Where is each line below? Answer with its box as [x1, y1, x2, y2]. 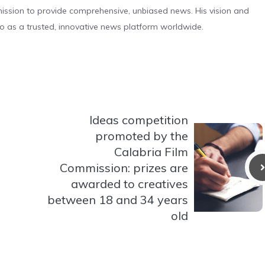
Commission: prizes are [60, 160, 188, 175]
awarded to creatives [71, 176, 188, 191]
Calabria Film [114, 144, 188, 159]
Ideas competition [89, 112, 188, 127]
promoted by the [95, 128, 188, 143]
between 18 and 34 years [47, 192, 188, 207]
